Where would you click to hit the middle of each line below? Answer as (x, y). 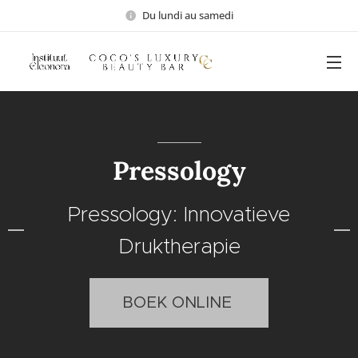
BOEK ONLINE (179, 302)
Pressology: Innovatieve (179, 214)
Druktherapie (179, 246)
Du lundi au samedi (188, 15)
